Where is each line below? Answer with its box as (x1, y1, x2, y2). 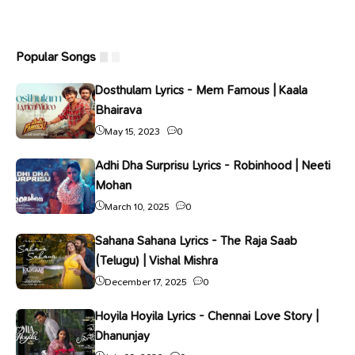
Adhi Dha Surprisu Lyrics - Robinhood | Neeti (95, 158, 330, 174)
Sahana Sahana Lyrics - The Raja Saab (95, 233, 297, 249)
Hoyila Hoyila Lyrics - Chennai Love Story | (95, 308, 319, 324)
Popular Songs (16, 48, 96, 65)
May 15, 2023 (105, 125, 160, 138)
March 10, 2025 (105, 200, 169, 213)
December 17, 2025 (105, 276, 186, 288)
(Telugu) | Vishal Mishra (95, 253, 218, 269)
